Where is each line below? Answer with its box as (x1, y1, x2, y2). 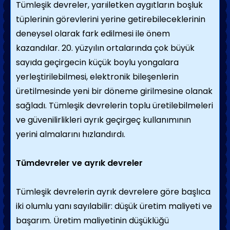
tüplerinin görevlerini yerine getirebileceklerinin (16, 13, 205, 25)
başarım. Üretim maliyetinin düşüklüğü (16, 215, 169, 226)
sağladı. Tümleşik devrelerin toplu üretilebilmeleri (16, 100, 213, 111)
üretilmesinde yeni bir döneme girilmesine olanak (16, 85, 213, 97)
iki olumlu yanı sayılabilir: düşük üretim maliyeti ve (16, 200, 212, 212)
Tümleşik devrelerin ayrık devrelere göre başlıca (16, 186, 210, 198)
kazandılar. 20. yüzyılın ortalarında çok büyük (16, 42, 195, 54)
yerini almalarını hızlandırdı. (16, 128, 125, 140)
